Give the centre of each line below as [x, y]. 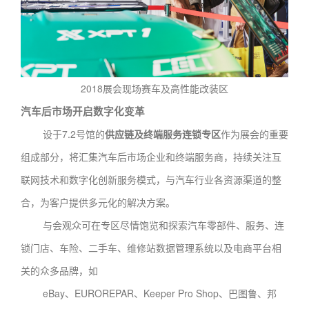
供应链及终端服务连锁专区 [163, 133]
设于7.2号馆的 [63, 133]
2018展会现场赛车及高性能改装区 [154, 88]
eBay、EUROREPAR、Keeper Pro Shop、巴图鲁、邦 [149, 293]
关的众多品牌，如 [59, 270]
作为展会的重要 [255, 133]
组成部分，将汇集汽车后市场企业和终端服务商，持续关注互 [151, 156]
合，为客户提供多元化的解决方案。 [98, 202]
